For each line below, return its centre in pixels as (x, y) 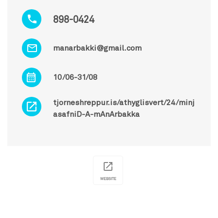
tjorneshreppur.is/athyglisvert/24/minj (124, 102)
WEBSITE (108, 178)
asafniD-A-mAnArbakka (96, 114)
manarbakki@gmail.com (97, 48)
